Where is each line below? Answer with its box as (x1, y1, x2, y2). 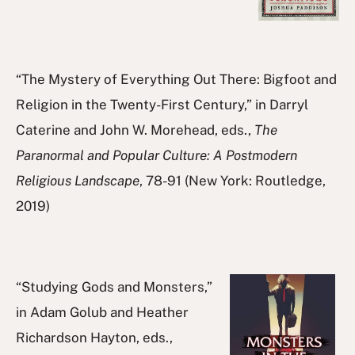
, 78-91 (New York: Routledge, (139, 172, 326, 189)
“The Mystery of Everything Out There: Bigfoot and (16, 71, 337, 87)
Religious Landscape (16, 172, 139, 189)
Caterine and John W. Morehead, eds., (16, 121, 254, 138)
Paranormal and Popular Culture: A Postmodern (16, 147, 297, 163)
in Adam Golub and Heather (16, 303, 189, 320)
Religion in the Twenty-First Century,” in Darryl (16, 96, 308, 113)
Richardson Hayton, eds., (16, 329, 173, 345)
